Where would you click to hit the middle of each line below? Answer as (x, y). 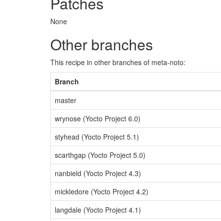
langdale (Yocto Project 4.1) (98, 210)
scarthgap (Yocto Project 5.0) (100, 155)
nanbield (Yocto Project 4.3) (98, 173)
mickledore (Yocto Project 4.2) (102, 191)
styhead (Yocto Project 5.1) (97, 137)
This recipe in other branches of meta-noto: (118, 62)
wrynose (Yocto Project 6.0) (98, 118)
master (66, 100)
